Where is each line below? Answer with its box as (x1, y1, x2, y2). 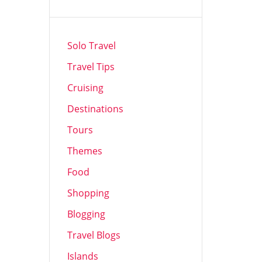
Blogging (67, 208, 105, 220)
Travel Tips (67, 60, 115, 73)
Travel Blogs (67, 229, 120, 242)
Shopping (67, 187, 109, 199)
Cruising (67, 81, 104, 94)
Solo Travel (67, 39, 116, 52)
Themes (67, 144, 102, 157)
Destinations (67, 102, 123, 115)
